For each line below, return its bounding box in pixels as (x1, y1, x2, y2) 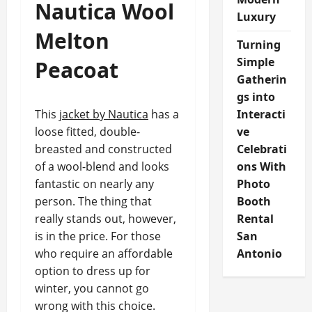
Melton (35, 26, 109, 55)
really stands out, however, (35, 211, 176, 226)
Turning (236, 37, 281, 52)
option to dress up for (35, 263, 150, 279)
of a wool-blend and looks (35, 159, 169, 174)
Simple (236, 54, 274, 70)
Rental (236, 211, 274, 226)
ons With (236, 159, 286, 174)
